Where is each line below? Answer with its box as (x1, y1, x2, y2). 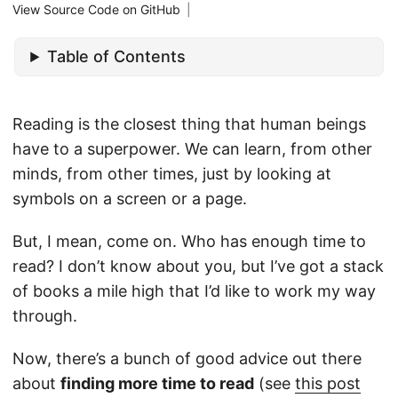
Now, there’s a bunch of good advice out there (12, 349, 362, 369)
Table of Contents (47, 47, 187, 67)
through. (12, 306, 77, 326)
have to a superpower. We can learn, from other (12, 139, 372, 159)
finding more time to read (60, 374, 254, 394)
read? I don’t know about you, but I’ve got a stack (12, 257, 384, 276)
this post (295, 374, 361, 394)
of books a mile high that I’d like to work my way (12, 282, 376, 301)
